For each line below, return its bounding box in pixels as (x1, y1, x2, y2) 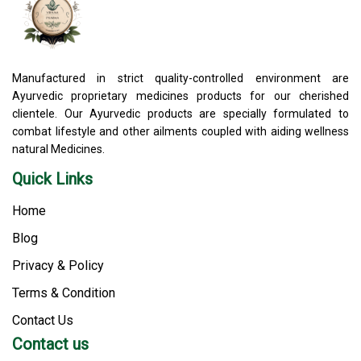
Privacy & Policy (12, 257, 104, 273)
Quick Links (12, 168, 93, 189)
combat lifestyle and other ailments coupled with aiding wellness (12, 124, 349, 138)
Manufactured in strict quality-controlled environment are (12, 71, 349, 85)
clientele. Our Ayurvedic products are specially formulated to (12, 106, 349, 120)
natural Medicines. (12, 142, 105, 156)
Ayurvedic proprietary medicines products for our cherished (12, 89, 349, 102)
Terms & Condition (12, 284, 115, 301)
